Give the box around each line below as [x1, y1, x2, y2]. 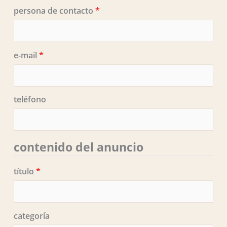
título [13, 165, 36, 177]
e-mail [13, 49, 39, 61]
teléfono [13, 94, 46, 105]
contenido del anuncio [13, 139, 143, 155]
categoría [13, 210, 50, 221]
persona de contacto [13, 5, 95, 17]
